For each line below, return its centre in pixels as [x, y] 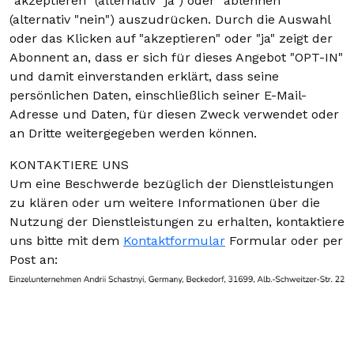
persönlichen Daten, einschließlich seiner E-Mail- [158, 95]
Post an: [34, 260]
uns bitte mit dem [66, 241]
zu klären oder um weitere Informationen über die [165, 203]
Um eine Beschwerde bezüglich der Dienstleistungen [171, 184]
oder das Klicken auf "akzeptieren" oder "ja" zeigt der [171, 38]
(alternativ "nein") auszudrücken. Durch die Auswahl [170, 19]
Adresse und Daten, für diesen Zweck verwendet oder [174, 114]
